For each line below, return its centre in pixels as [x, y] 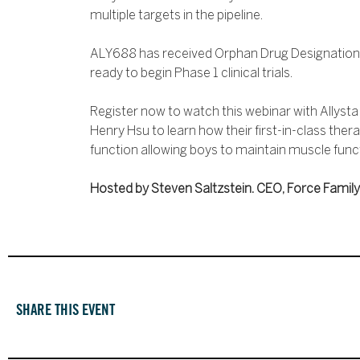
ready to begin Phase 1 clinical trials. [191, 74]
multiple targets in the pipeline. [176, 16]
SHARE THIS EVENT [65, 309]
